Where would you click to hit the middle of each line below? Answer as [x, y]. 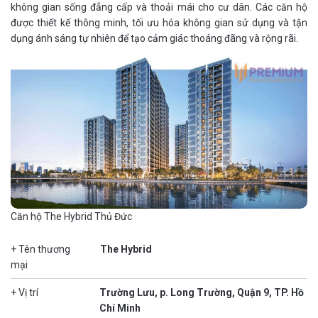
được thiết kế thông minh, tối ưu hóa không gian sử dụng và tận [159, 22]
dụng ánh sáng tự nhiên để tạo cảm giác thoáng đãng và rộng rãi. [154, 38]
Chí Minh [120, 308]
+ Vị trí [24, 293]
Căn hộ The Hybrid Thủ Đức [71, 217]
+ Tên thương [40, 250]
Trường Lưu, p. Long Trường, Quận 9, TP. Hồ [202, 293]
